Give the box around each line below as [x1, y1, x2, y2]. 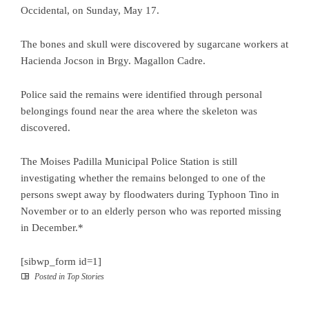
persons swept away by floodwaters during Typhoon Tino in [21, 189, 279, 201]
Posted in [32, 272, 67, 282]
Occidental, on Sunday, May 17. [21, 5, 159, 17]
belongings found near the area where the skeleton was [21, 106, 257, 117]
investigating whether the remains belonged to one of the [21, 172, 266, 184]
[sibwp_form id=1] [21, 256, 101, 268]
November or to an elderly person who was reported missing [21, 206, 281, 217]
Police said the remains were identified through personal [21, 89, 262, 101]
